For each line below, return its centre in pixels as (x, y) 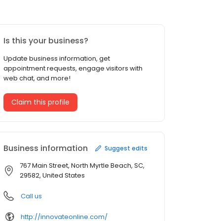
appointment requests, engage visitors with (73, 69)
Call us (31, 196)
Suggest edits (126, 148)
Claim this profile (40, 102)
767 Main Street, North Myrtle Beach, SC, (82, 166)
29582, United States (52, 176)
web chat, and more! (37, 78)
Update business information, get (57, 59)
